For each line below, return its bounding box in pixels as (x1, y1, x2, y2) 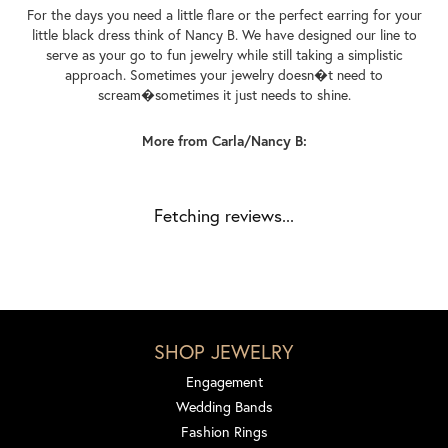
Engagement (185, 371, 263, 391)
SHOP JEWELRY (154, 337, 294, 365)
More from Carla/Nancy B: (141, 131, 307, 150)
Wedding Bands (175, 396, 273, 416)
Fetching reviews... (154, 203, 294, 227)
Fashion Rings (180, 421, 268, 441)
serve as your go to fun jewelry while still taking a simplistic (45, 45, 403, 64)
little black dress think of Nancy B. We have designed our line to (31, 25, 417, 44)
